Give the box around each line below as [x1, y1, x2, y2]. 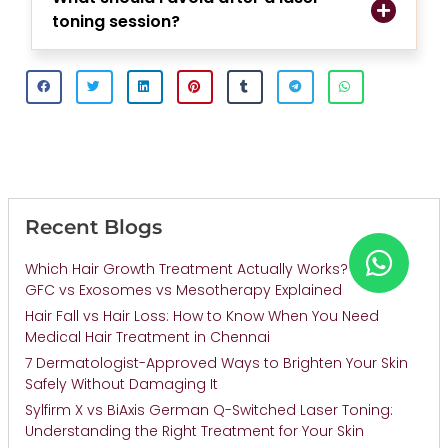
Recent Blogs [25, 214, 162, 239]
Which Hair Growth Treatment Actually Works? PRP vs [25, 258, 396, 279]
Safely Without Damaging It [25, 373, 218, 394]
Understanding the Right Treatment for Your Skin [25, 420, 364, 441]
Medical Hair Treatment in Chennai [25, 326, 270, 347]
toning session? [52, 10, 180, 34]
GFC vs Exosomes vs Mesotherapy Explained [25, 279, 342, 300]
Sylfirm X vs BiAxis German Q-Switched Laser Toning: [25, 399, 393, 420]
